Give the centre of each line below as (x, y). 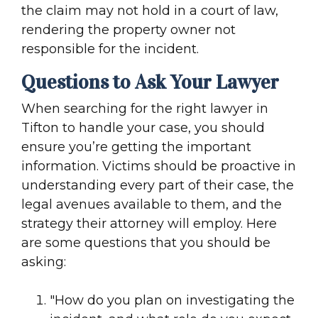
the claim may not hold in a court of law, (150, 11)
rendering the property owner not (128, 30)
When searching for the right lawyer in (145, 109)
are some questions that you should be (146, 243)
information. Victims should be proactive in (159, 166)
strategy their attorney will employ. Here (149, 224)
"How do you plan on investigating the (172, 301)
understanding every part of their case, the (158, 186)
